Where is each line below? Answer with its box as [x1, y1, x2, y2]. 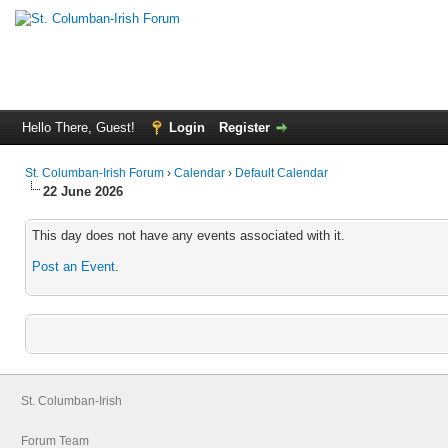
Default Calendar [235, 166, 328, 180]
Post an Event [32, 259, 115, 274]
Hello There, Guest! [22, 120, 139, 135]
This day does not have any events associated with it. [32, 228, 345, 243]
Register [219, 120, 270, 135]
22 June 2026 [43, 184, 123, 199]
